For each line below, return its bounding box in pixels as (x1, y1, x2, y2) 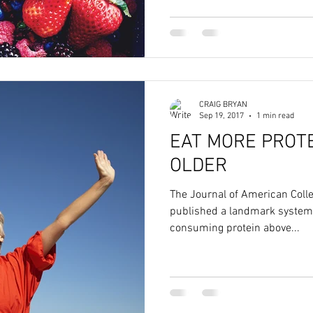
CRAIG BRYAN (199, 99, 247, 110)
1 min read (256, 111, 294, 121)
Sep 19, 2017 (199, 111, 244, 121)
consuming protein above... (170, 221, 300, 235)
